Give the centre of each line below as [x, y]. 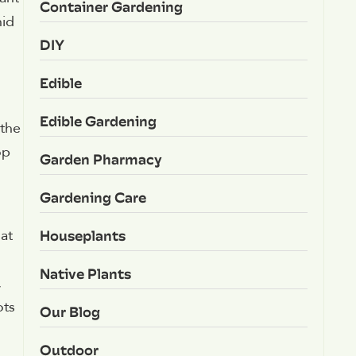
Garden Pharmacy [101, 159]
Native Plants [85, 273]
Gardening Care [93, 197]
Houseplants [82, 235]
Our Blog [70, 311]
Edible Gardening [98, 121]
